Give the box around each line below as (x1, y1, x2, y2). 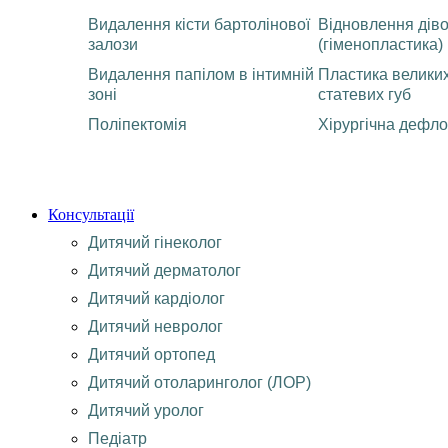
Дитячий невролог (88, 318, 223, 335)
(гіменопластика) (318, 36, 443, 53)
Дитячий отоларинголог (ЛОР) (88, 374, 311, 391)
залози (88, 36, 138, 53)
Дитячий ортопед (88, 346, 215, 363)
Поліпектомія (88, 116, 187, 133)
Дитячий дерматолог (88, 262, 241, 279)
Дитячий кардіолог (88, 290, 225, 307)
